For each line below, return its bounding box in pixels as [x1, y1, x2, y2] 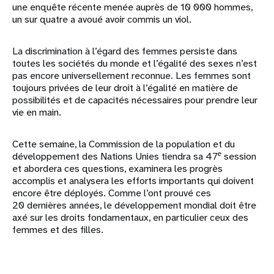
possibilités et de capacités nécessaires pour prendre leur [12, 94, 257, 107]
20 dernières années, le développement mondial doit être [12, 199, 256, 212]
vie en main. [12, 106, 61, 119]
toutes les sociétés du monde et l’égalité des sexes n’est [12, 57, 257, 70]
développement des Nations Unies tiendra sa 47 [12, 150, 218, 163]
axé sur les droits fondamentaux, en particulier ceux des [12, 211, 248, 224]
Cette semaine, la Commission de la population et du [12, 138, 235, 151]
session [221, 150, 256, 163]
